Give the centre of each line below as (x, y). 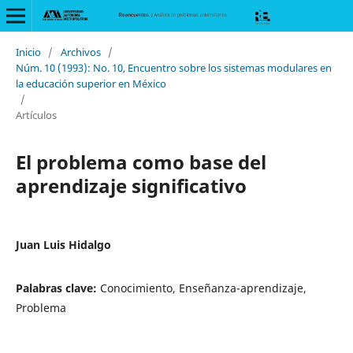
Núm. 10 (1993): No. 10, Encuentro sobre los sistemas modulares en (173, 67)
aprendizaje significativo (131, 185)
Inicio (28, 52)
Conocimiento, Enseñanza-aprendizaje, (203, 288)
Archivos (80, 52)
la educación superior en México (91, 83)
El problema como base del (141, 162)
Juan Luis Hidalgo (63, 244)
